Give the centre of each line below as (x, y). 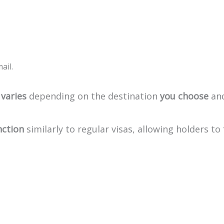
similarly (45, 129)
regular (93, 129)
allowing (155, 129)
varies (14, 96)
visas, (123, 129)
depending (52, 96)
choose (193, 96)
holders (192, 129)
